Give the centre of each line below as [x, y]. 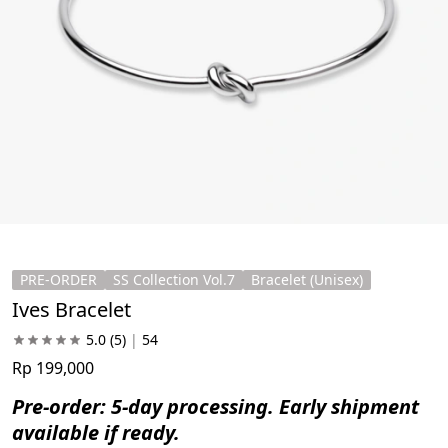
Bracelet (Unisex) [307, 279]
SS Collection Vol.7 [174, 279]
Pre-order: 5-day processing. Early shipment [218, 406]
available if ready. [96, 432]
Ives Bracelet [71, 309]
